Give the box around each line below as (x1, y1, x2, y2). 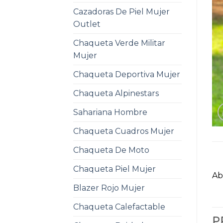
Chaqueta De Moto (73, 145, 149, 155)
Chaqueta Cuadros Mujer (73, 126, 174, 136)
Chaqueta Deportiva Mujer (73, 69, 180, 79)
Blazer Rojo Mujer (73, 183, 145, 193)
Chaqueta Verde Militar (73, 38, 165, 48)
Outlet (73, 19, 101, 29)
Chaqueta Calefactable (73, 202, 165, 212)
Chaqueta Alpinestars (73, 88, 159, 98)
